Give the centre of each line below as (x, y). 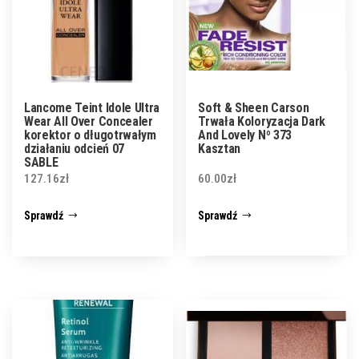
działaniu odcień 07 (74, 148)
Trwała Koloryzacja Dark (262, 121)
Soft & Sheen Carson (254, 107)
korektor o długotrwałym (90, 135)
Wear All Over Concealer (89, 121)
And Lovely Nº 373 (245, 135)
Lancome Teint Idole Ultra (92, 107)
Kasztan (220, 148)
